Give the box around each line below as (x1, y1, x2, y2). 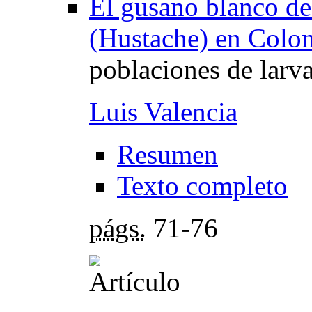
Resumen (117, 139, 218, 170)
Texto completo (117, 171, 288, 201)
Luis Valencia (89, 97, 237, 127)
